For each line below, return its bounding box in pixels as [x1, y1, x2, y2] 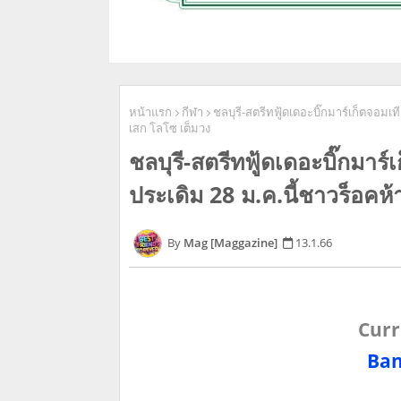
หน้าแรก [129, 104, 172, 121]
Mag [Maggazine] [183, 234, 277, 251]
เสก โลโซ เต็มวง [129, 120, 210, 137]
